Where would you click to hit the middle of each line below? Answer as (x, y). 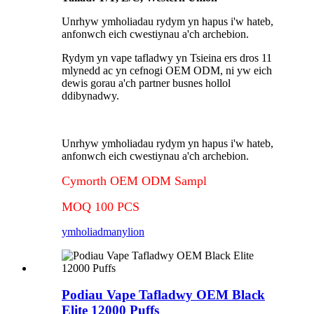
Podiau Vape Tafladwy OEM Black (163, 295)
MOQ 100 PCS (101, 206)
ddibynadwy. (90, 95)
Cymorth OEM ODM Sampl (134, 180)
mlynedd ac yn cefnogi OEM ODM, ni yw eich (167, 70)
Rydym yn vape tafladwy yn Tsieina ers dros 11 (167, 57)
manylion (124, 231)
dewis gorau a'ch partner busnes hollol (146, 83)
